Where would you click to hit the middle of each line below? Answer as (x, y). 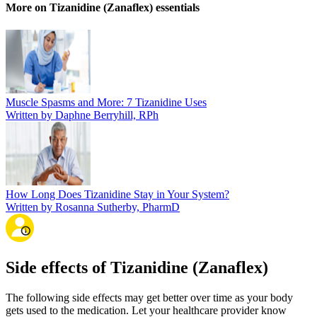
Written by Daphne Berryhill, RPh (82, 115)
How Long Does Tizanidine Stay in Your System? (117, 194)
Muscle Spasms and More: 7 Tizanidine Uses (106, 102)
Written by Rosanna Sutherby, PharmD (93, 207)
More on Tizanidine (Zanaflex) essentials (103, 8)
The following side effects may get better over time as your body (149, 298)
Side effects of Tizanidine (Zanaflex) (137, 268)
